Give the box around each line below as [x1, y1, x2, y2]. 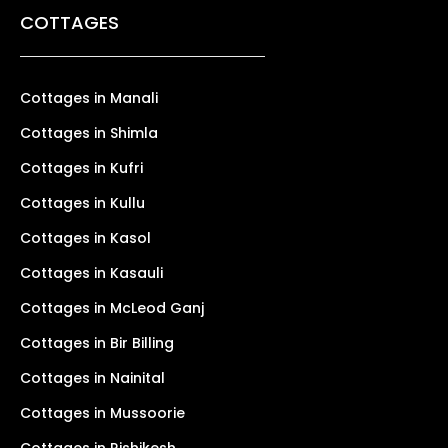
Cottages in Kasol [20, 227, 151, 248]
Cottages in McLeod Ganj [20, 297, 204, 318]
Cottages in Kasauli [20, 262, 163, 283]
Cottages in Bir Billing [20, 332, 174, 353]
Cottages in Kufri [20, 157, 143, 178]
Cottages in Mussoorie [20, 402, 185, 423]
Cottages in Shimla [20, 122, 158, 143]
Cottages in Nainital [20, 367, 165, 388]
